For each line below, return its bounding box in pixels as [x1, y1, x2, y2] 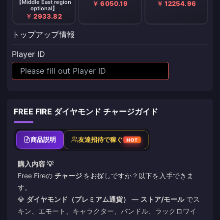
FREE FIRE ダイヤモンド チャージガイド [14, 106, 158, 116]
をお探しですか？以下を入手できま [83, 171, 193, 180]
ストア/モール [140, 194, 184, 203]
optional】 [30, 4, 57, 12]
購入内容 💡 [18, 159, 54, 168]
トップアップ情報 [12, 29, 75, 39]
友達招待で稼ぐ [78, 135, 123, 143]
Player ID [12, 49, 45, 59]
